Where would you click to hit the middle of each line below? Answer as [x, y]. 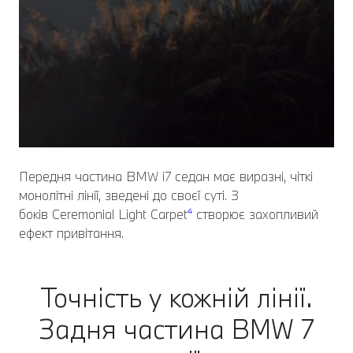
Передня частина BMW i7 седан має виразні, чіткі [166, 176]
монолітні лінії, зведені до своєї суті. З [129, 195]
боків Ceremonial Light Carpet [103, 214]
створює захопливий [255, 214]
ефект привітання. [71, 232]
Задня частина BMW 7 [176, 329]
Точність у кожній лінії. [176, 297]
